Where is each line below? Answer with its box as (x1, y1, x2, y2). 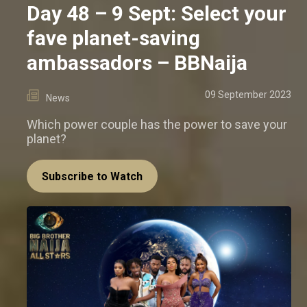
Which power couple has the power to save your (27, 116, 287, 132)
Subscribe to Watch (42, 169, 143, 183)
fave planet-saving (27, 25, 200, 50)
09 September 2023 (205, 88, 291, 100)
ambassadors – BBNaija (27, 50, 247, 75)
